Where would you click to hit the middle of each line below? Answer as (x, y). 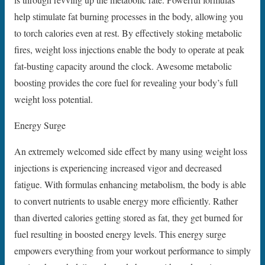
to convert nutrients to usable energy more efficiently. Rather (126, 201)
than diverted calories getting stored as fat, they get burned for (128, 218)
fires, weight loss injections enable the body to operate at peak (129, 50)
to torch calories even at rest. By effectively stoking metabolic (128, 33)
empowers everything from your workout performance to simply (132, 251)
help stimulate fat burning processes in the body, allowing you (129, 17)
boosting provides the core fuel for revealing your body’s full (126, 83)
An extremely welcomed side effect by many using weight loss (131, 151)
